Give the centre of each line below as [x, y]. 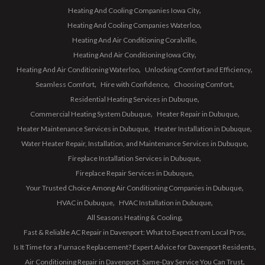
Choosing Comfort [203, 84]
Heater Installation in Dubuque [202, 129]
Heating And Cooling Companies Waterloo [134, 25]
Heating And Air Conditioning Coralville [134, 40]
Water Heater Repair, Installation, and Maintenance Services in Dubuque [134, 143]
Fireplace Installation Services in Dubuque [134, 158]
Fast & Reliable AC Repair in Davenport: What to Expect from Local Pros [134, 232]
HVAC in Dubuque [85, 203]
